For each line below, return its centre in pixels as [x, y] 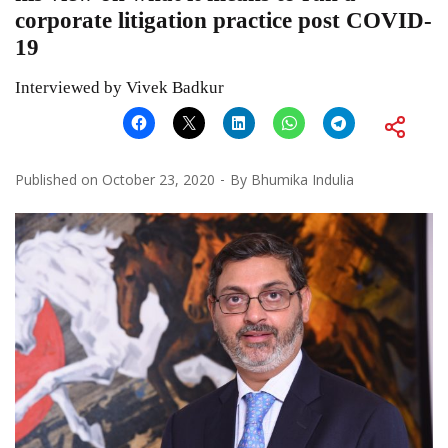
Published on [58, 179]
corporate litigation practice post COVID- [223, 20]
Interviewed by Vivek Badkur [119, 87]
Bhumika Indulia [302, 179]
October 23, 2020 [158, 179]
